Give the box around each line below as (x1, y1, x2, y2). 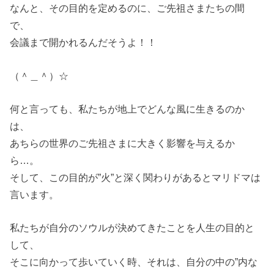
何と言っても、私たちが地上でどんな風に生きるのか (10, 103, 245, 114)
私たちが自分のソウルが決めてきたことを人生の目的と (10, 222, 255, 234)
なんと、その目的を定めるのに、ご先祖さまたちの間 (10, 2, 245, 14)
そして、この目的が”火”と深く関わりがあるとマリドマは (10, 171, 261, 183)
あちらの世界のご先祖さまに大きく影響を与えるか (10, 137, 235, 149)
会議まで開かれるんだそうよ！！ (10, 37, 157, 48)
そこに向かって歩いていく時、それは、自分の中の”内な (10, 256, 258, 268)
